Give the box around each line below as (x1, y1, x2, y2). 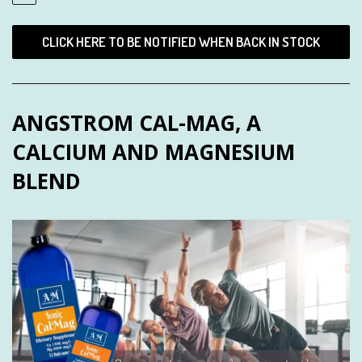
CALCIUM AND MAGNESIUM (12, 137, 295, 167)
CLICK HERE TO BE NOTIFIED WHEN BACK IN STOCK (42, 33, 320, 51)
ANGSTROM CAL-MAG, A (12, 108, 261, 138)
